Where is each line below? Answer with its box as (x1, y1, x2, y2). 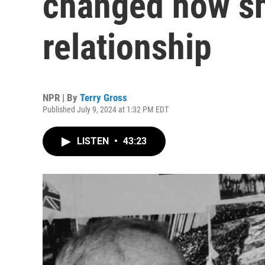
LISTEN (77, 135, 111, 147)
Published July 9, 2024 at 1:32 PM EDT (43, 105, 169, 114)
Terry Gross (80, 92, 127, 104)
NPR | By (43, 92, 80, 104)
